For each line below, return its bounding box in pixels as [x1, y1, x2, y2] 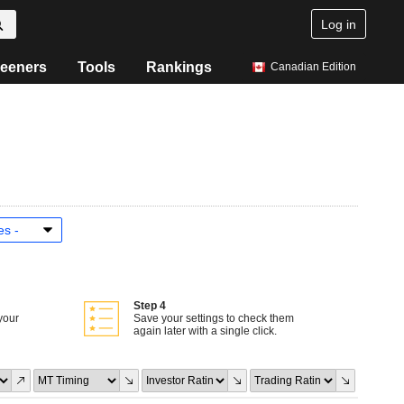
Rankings [146, 60, 213, 75]
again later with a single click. [133, 325, 277, 337]
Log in [321, 16, 356, 32]
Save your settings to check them [133, 312, 294, 325]
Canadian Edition [271, 60, 356, 73]
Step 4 [133, 299, 166, 312]
